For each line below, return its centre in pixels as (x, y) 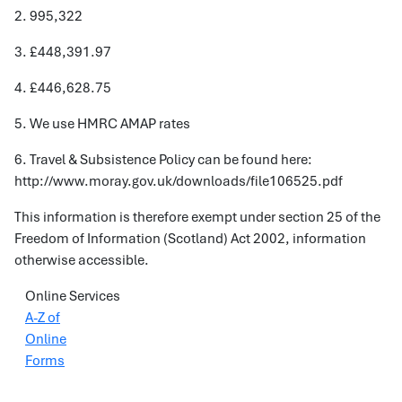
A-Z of (43, 318)
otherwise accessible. (82, 260)
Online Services (73, 296)
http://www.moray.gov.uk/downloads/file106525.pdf (179, 181)
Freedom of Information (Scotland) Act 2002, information (190, 239)
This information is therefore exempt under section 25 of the (197, 217)
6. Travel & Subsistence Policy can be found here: (163, 160)
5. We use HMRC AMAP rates (102, 124)
